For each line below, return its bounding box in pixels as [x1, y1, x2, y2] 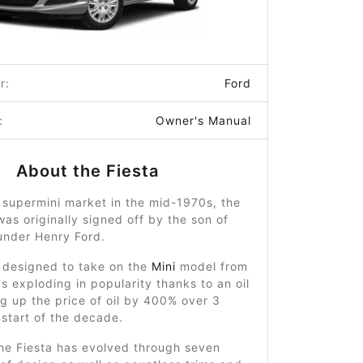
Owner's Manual [155, 113, 251, 127]
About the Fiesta [16, 161, 160, 181]
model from [175, 259, 248, 273]
